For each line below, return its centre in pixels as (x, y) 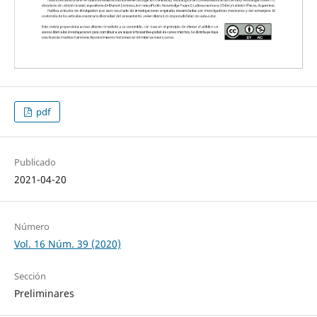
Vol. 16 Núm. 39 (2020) (67, 244)
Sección (30, 276)
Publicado (35, 162)
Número (31, 227)
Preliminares (44, 294)
